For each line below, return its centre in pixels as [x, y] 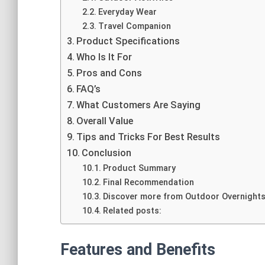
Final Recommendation [148, 182]
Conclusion [107, 153]
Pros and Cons [109, 73]
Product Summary [139, 168]
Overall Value [105, 121]
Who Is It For [104, 57]
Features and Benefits [138, 250]
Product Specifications [128, 41]
